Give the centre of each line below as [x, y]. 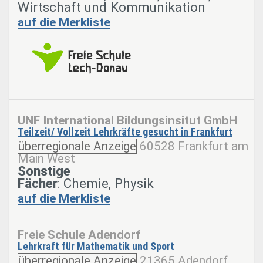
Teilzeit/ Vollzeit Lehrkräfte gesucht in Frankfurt [125, 131]
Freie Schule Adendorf [79, 235]
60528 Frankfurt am [194, 146]
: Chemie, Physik [106, 183]
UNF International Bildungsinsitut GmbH [127, 120]
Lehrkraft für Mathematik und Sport [96, 246]
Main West [46, 158]
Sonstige [44, 171]
